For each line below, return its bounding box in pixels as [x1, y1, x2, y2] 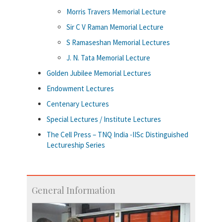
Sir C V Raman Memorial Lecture [66, 22, 164, 32]
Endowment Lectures [47, 83, 114, 93]
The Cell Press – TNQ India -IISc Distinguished [47, 129, 188, 139]
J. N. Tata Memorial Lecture [66, 53, 150, 62]
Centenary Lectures [47, 99, 109, 109]
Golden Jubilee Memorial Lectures [47, 68, 151, 78]
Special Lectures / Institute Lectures [47, 114, 161, 124]
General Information [32, 184, 115, 196]
